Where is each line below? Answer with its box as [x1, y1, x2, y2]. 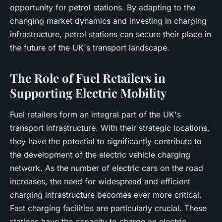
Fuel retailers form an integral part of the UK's [10, 110, 181, 119]
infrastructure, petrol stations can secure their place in [10, 29, 211, 39]
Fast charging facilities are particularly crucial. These [10, 203, 207, 213]
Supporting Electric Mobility [10, 85, 166, 101]
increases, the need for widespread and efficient [10, 176, 190, 186]
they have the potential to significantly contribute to [10, 136, 202, 146]
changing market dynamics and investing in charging [10, 16, 207, 26]
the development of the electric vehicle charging [10, 150, 190, 160]
